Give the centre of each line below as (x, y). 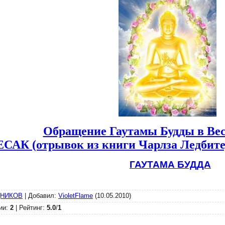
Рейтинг (31, 208)
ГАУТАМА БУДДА (170, 164)
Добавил (41, 196)
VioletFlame (76, 196)
